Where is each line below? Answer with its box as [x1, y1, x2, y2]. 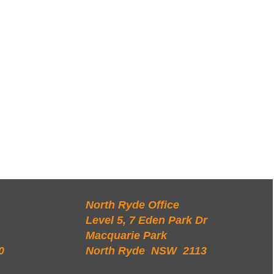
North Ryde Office [85, 199, 179, 211]
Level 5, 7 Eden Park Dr [85, 214, 207, 226]
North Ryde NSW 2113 [85, 245, 207, 257]
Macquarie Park [85, 229, 167, 242]
